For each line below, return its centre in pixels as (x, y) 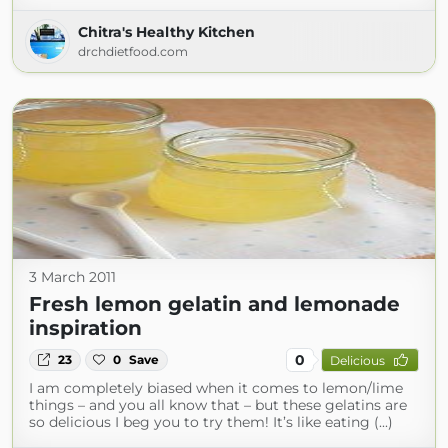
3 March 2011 (72, 277)
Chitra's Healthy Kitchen (166, 32)
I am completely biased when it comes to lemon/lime (216, 388)
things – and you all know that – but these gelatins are (218, 405)
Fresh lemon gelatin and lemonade (214, 304)
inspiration (85, 328)
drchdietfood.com (133, 51)
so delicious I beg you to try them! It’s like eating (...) (211, 422)
